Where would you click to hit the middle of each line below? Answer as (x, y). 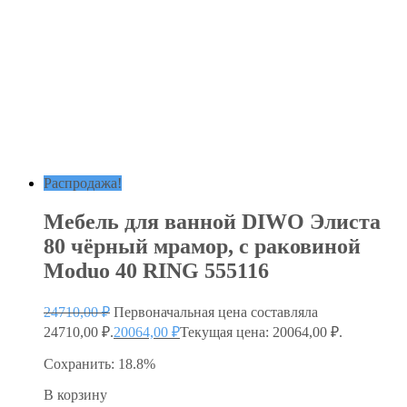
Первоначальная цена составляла (216, 313)
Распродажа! (83, 184)
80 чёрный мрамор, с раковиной (202, 247)
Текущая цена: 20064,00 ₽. (261, 333)
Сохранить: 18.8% (99, 364)
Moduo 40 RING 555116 (156, 271)
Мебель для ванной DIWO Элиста (212, 222)
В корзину (75, 395)
